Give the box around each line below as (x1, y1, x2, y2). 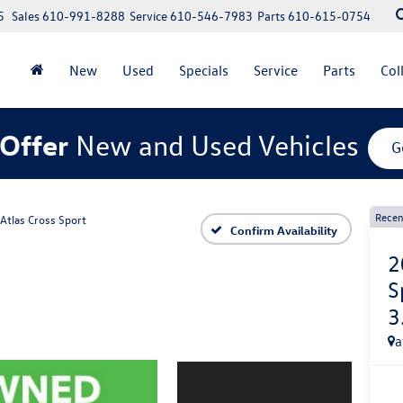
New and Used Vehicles (75, 127, 359, 162)
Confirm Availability (230, 221, 337, 237)
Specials (179, 61, 228, 79)
